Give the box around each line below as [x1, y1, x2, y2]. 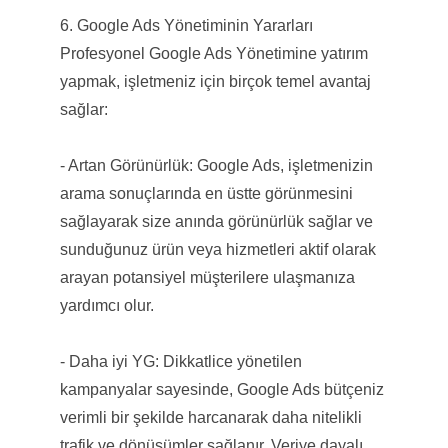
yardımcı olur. [59, 296, 154, 314]
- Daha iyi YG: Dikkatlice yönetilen [59, 352, 302, 370]
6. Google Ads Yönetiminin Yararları [59, 16, 321, 34]
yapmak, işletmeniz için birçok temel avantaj [59, 72, 371, 90]
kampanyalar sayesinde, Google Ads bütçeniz [59, 380, 384, 398]
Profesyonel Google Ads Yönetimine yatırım [59, 44, 368, 62]
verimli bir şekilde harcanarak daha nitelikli [59, 408, 362, 426]
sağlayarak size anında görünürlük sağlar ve [59, 212, 373, 230]
